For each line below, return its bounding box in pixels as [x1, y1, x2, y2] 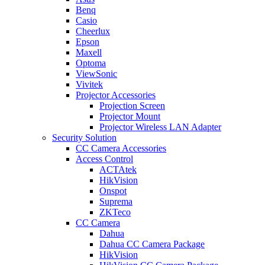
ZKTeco [99, 207, 131, 217]
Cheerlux [76, 26, 110, 36]
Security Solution [52, 132, 117, 143]
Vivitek [76, 79, 103, 89]
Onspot [99, 186, 127, 196]
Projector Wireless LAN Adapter [99, 122, 221, 132]
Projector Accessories [76, 90, 156, 100]
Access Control [76, 154, 133, 164]
